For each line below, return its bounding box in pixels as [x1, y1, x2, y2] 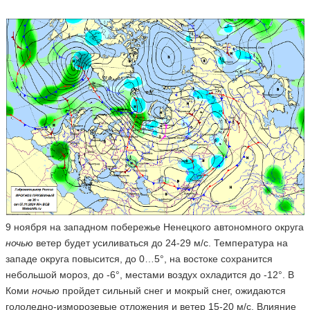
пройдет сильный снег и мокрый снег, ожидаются [59, 285, 286, 296]
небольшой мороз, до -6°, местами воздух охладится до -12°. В [5, 269, 294, 280]
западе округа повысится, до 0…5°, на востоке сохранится [5, 253, 273, 264]
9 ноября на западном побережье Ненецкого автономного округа [5, 221, 304, 232]
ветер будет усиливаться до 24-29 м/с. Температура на [33, 237, 288, 248]
